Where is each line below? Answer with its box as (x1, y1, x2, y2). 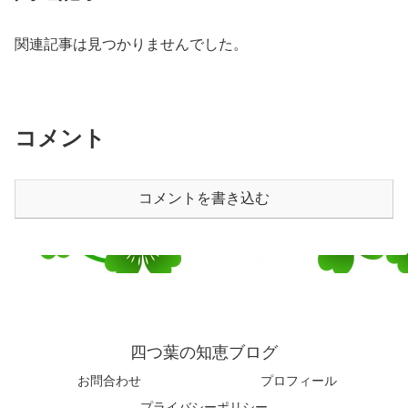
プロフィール (260, 372, 337, 388)
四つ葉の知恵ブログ (130, 342, 278, 362)
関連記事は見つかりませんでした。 (15, 36, 248, 52)
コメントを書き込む (138, 189, 270, 206)
